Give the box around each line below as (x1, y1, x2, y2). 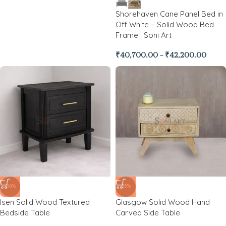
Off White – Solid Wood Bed (116, 20, 214, 29)
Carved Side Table (116, 208, 180, 217)
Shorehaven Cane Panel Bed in (116, 9, 223, 19)
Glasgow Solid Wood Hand (116, 197, 210, 207)
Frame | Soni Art (116, 30, 172, 40)
